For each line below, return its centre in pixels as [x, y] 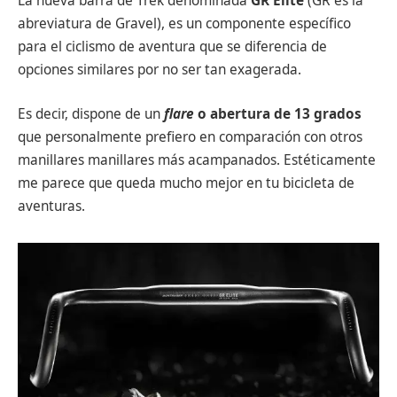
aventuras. [51, 206]
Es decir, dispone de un [91, 113]
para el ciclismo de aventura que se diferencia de [172, 47]
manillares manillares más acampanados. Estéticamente [197, 160]
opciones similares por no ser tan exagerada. [160, 70]
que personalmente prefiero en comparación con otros [190, 136]
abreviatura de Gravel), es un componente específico [184, 24]
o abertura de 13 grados [280, 113]
